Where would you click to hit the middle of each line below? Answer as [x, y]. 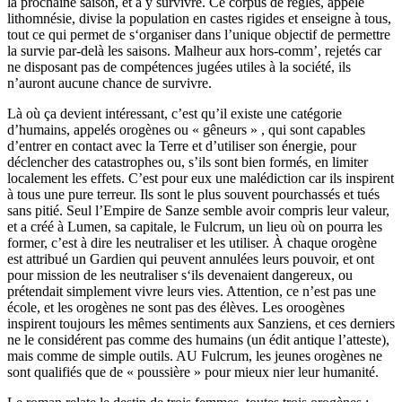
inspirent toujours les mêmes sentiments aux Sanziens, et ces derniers [201, 324]
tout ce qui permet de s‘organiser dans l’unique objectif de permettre [199, 35]
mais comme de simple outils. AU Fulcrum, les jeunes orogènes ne [195, 356]
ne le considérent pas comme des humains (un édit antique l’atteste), [198, 340]
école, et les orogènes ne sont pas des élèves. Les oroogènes [176, 308]
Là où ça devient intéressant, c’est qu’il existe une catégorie [175, 114]
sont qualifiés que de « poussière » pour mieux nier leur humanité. [193, 372]
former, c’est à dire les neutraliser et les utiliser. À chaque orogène [192, 243]
